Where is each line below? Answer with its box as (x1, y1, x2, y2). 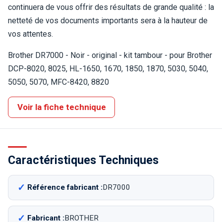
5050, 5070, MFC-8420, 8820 (8, 77, 109, 87)
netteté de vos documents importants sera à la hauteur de (8, 15, 208, 25)
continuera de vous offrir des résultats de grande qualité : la (8, 2, 214, 12)
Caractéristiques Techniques (8, 153, 159, 167)
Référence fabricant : (27, 183, 103, 192)
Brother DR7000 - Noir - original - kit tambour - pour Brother (8, 50, 212, 60)
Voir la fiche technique (17, 102, 106, 112)
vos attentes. (8, 29, 53, 39)
